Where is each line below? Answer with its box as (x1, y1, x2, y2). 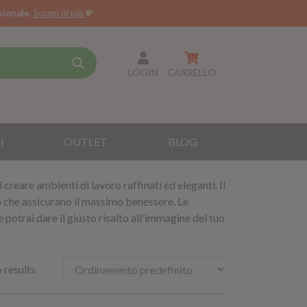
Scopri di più (34, 8, 86, 19)
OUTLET (64, 135, 108, 148)
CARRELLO (167, 66, 216, 78)
